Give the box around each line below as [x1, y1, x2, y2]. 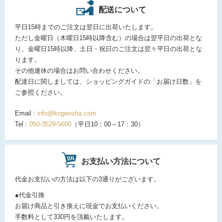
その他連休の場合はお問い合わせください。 [15, 67, 144, 75]
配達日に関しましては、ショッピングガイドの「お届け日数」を [15, 78, 202, 86]
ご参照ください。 [15, 89, 66, 97]
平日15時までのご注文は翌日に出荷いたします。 [15, 23, 157, 31]
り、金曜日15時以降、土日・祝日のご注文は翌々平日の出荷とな [15, 45, 202, 53]
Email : [15, 110, 37, 117]
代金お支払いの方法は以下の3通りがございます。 [15, 175, 160, 183]
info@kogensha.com [37, 110, 96, 117]
